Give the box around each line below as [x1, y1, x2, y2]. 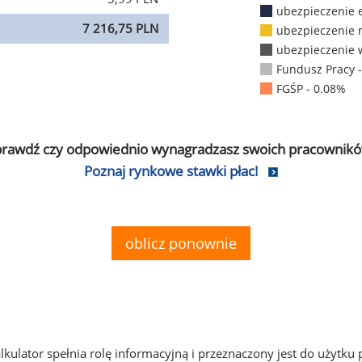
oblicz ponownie [125, 234, 237, 254]
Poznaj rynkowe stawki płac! [84, 162, 259, 181]
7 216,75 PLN [82, 20, 158, 36]
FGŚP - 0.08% [276, 81, 346, 97]
